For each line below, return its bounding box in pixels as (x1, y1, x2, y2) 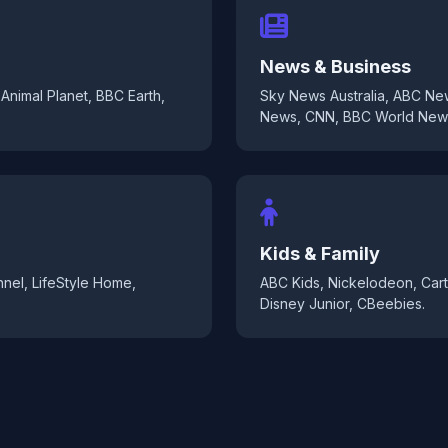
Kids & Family (260, 243, 380, 264)
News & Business (260, 56, 411, 77)
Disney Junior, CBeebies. (260, 295, 425, 312)
